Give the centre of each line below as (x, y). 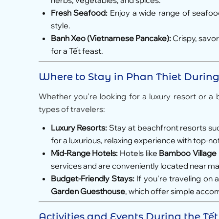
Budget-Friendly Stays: (92, 178)
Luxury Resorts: (79, 127)
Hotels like (139, 153)
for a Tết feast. (77, 51)
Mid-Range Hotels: (84, 153)
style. (60, 26)
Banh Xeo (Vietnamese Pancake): (111, 38)
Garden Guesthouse (88, 191)
